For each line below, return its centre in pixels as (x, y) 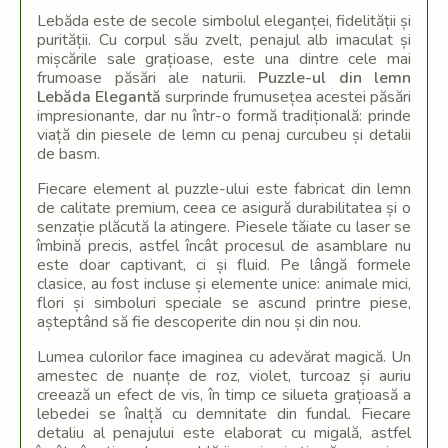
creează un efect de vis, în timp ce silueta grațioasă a (224, 395)
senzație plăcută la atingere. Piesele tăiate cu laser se (224, 227)
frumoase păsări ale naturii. (147, 78)
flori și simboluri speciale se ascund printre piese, (224, 303)
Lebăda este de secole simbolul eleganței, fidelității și (224, 21)
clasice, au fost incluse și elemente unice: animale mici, (224, 284)
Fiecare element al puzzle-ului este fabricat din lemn (224, 189)
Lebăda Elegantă (99, 97)
